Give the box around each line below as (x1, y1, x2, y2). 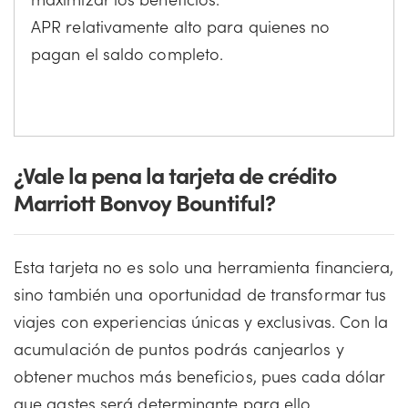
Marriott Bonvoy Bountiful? (14, 185, 275, 218)
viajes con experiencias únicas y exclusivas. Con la (14, 309, 389, 332)
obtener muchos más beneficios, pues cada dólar (14, 363, 385, 387)
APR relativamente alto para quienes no (31, 14, 331, 37)
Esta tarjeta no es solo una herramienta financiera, (14, 254, 394, 278)
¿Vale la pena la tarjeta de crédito (14, 158, 336, 190)
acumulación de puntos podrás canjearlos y (14, 336, 344, 360)
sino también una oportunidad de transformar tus (14, 281, 387, 305)
